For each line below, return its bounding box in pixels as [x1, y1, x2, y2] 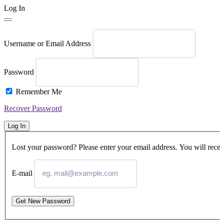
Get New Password [16, 197, 70, 205]
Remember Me [16, 87, 62, 96]
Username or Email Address [4, 39, 91, 48]
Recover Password [4, 104, 62, 112]
